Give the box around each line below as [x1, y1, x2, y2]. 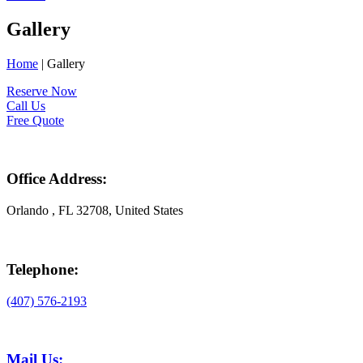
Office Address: [6, 170, 107, 188]
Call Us [6, 98, 45, 113]
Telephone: [6, 260, 79, 278]
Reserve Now [6, 83, 77, 98]
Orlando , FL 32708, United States [6, 203, 183, 218]
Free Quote [6, 113, 64, 127]
